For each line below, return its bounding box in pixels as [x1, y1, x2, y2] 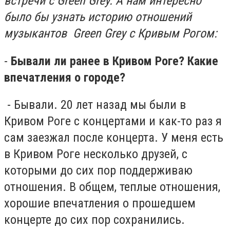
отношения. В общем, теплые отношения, [4, 180, 220, 195]
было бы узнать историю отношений [4, 10, 191, 25]
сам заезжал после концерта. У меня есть [4, 130, 223, 145]
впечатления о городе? [4, 70, 125, 85]
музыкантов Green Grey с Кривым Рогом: [4, 26, 217, 41]
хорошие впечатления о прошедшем [4, 196, 196, 211]
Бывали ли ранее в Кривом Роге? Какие [11, 53, 218, 68]
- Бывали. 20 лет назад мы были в [4, 98, 186, 112]
